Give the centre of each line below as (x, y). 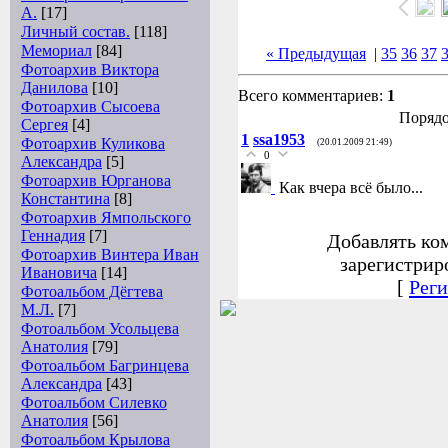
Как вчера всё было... (351, 187)
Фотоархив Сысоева (90, 106)
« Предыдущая (316, 53)
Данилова (54, 87)
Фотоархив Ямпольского (106, 217)
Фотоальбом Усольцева (100, 328)
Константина (65, 198)
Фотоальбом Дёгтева (92, 291)
